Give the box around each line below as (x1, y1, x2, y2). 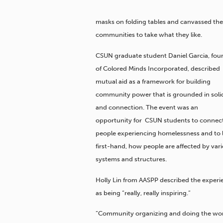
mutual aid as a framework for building (96, 77, 211, 85)
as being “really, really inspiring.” (96, 189, 191, 197)
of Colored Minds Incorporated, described (96, 64, 220, 72)
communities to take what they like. (96, 31, 202, 39)
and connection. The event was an (96, 103, 198, 111)
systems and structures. (96, 155, 167, 163)
